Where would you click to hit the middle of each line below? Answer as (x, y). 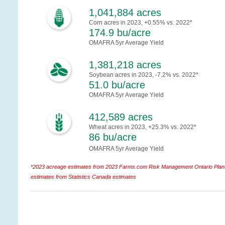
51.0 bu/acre (117, 85)
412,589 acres (121, 117)
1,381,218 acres (125, 65)
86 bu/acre (113, 137)
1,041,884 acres (125, 13)
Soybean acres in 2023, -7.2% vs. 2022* (144, 75)
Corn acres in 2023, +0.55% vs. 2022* (141, 23)
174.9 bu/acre (120, 33)
